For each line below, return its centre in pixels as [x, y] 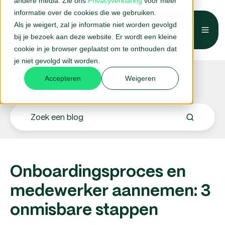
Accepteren [63, 78]
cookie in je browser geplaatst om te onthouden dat [95, 48]
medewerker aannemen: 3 [110, 191]
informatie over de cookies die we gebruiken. [85, 12]
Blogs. [42, 76]
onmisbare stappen [84, 210]
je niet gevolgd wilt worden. [57, 61]
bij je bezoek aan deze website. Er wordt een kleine [95, 36]
